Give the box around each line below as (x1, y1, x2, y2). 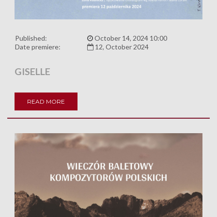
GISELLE (15, 65, 50, 77)
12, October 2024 (93, 42, 149, 51)
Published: (15, 33, 47, 42)
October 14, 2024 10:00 (93, 33, 167, 42)
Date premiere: (15, 42, 61, 51)
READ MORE (27, 97, 65, 105)
